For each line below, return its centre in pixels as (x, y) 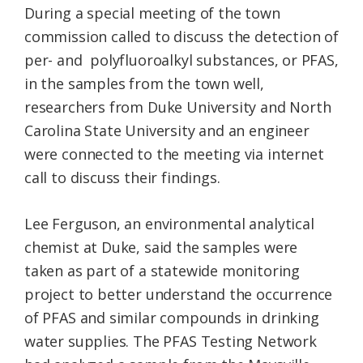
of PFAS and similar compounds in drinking (172, 317)
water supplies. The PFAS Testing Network (171, 341)
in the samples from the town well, (144, 83)
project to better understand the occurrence (179, 294)
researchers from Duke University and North (178, 107)
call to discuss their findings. (122, 177)
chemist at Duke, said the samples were (161, 247)
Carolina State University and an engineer (167, 130)
